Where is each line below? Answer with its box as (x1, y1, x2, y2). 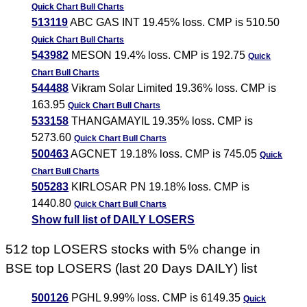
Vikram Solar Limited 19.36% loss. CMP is (69, 82, 277, 95)
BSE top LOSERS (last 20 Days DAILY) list (5, 261, 258, 276)
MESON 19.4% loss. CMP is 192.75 (69, 49, 249, 62)
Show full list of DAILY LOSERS (32, 214, 195, 226)
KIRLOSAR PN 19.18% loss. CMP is (69, 181, 250, 193)
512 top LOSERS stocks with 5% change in (5, 242, 261, 257)
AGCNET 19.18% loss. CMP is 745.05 (69, 148, 260, 160)
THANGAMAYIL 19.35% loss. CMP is (69, 115, 254, 127)
